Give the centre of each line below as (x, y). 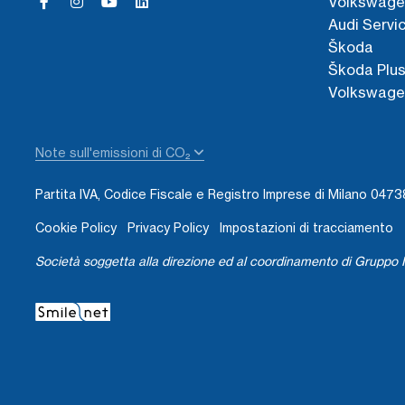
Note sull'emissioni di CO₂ (114, 153)
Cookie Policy (76, 228)
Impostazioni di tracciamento (306, 228)
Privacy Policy (168, 228)
